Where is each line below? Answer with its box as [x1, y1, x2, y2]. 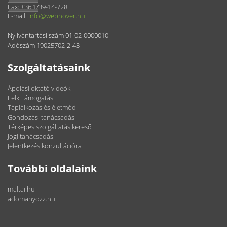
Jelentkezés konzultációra [8, 141, 82, 150]
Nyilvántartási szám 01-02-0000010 [8, 30, 108, 40]
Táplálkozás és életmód [8, 102, 76, 112]
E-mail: [8, 11, 28, 20]
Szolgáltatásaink [8, 60, 90, 74]
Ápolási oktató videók [8, 83, 70, 93]
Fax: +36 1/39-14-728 [8, 2, 67, 11]
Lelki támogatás [8, 93, 53, 102]
